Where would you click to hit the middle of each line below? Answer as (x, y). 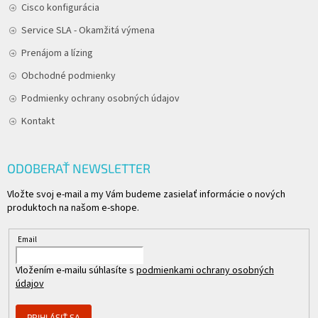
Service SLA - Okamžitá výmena (88, 31)
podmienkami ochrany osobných (205, 271)
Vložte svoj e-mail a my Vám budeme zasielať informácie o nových (146, 195)
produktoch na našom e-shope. (73, 208)
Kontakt (38, 122)
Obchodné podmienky (68, 76)
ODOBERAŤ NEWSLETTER (79, 169)
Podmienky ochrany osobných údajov (100, 99)
